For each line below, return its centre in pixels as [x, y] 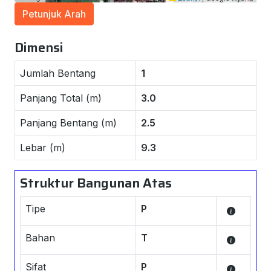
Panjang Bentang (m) [68, 123]
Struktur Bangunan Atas [96, 183]
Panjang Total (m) [61, 98]
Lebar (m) [43, 148]
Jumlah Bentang [58, 73]
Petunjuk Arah [54, 14]
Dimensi [39, 47]
